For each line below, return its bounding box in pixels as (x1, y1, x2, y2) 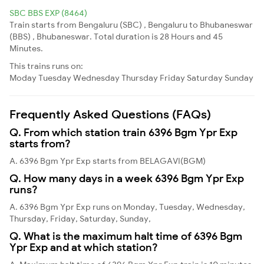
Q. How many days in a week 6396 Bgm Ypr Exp (9, 171, 244, 185)
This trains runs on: (9, 60, 83, 71)
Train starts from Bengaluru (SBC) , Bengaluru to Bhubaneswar (9, 19, 253, 30)
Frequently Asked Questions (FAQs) (9, 106, 211, 121)
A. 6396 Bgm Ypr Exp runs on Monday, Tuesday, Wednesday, (9, 201, 245, 212)
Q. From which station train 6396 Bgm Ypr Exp (9, 125, 237, 139)
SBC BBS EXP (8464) (9, 7, 87, 18)
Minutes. (9, 42, 43, 54)
